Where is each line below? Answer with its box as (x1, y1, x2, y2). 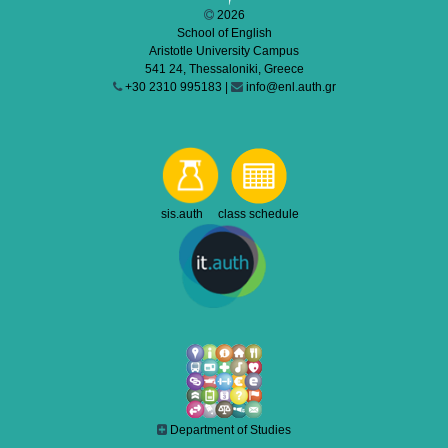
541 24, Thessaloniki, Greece (144, 62, 304, 77)
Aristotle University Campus (149, 44, 299, 59)
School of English (176, 26, 272, 41)
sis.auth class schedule (149, 207, 299, 222)
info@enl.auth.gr (242, 80, 336, 95)
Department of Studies (167, 423, 291, 438)
